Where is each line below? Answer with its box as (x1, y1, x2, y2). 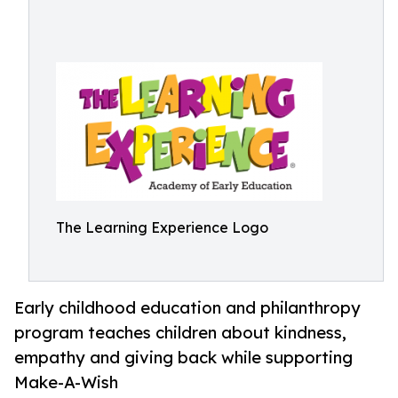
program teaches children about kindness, (14, 322, 346, 343)
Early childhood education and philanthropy (14, 298, 361, 318)
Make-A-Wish (14, 372, 118, 393)
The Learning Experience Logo (56, 219, 268, 236)
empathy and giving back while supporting (14, 347, 353, 368)
